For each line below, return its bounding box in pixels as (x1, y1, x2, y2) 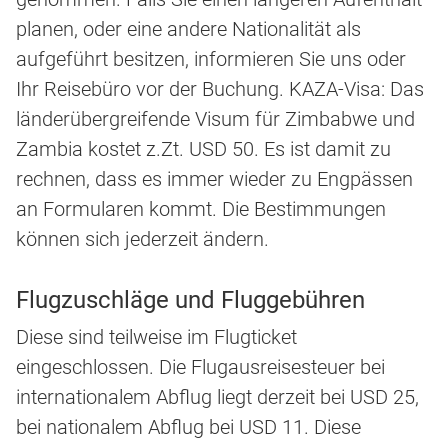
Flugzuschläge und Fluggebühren (16, 286, 365, 315)
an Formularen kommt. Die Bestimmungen (16, 197, 386, 222)
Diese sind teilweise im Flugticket (16, 325, 297, 350)
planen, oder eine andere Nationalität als (16, 17, 361, 42)
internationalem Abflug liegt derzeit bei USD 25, (16, 385, 419, 410)
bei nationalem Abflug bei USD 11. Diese (16, 415, 361, 440)
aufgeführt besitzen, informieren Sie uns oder (16, 47, 406, 72)
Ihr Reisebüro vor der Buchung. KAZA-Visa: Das (16, 77, 424, 102)
